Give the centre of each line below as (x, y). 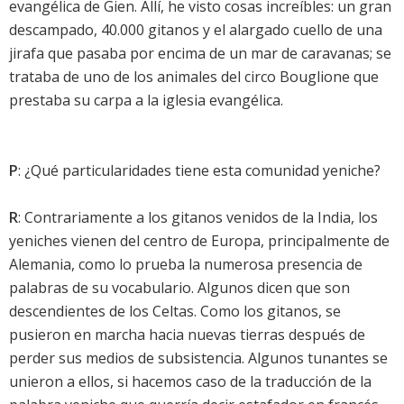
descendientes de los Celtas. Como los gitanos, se (175, 312)
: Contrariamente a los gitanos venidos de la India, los (198, 218)
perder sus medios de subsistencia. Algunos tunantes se (198, 358)
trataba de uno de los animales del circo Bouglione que (194, 77)
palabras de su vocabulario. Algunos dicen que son (179, 288)
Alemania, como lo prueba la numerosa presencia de (186, 265)
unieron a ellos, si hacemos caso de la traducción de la (190, 382)
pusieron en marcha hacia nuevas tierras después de (187, 335)
